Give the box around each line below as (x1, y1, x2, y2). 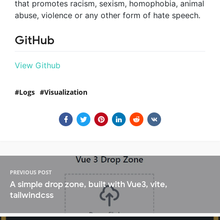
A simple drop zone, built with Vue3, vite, (10, 179, 167, 190)
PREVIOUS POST (10, 168, 52, 176)
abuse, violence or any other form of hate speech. (15, 10, 200, 20)
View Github (15, 60, 60, 70)
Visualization (44, 87, 87, 97)
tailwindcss (10, 190, 54, 200)
